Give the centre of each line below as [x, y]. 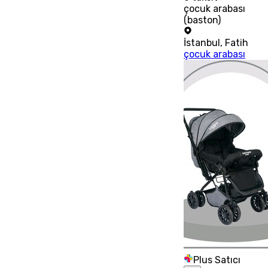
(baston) [202, 20]
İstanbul [202, 42]
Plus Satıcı [217, 260]
